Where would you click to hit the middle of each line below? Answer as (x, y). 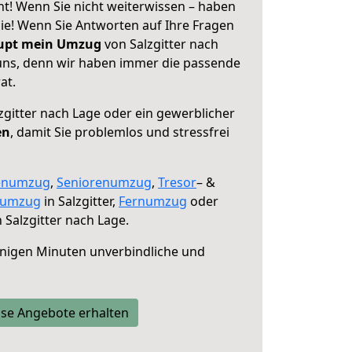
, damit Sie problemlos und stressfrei (120, 132)
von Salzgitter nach (160, 44)
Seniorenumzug (104, 182)
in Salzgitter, (80, 201)
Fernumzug (153, 201)
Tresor (177, 182)
